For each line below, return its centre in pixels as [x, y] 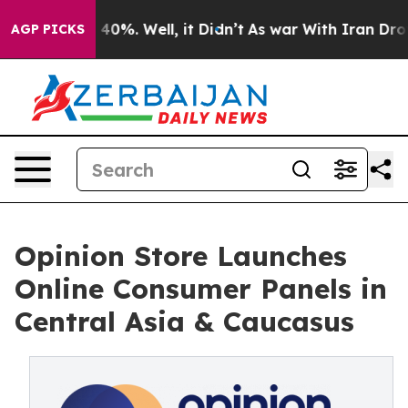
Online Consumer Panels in [201, 289]
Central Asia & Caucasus [184, 321]
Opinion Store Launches [181, 256]
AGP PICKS [48, 29]
